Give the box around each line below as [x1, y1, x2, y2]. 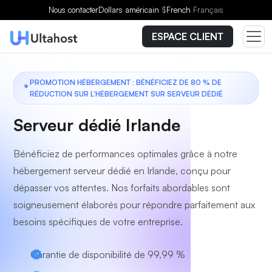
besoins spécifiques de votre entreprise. [13, 216, 183, 228]
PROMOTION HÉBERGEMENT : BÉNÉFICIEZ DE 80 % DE [29, 78, 222, 87]
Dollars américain [98, 5, 161, 15]
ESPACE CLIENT [152, 30, 223, 42]
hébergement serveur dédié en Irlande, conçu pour [13, 165, 231, 177]
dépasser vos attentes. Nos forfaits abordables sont [13, 182, 230, 194]
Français [193, 5, 223, 15]
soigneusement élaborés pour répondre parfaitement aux [13, 199, 255, 211]
